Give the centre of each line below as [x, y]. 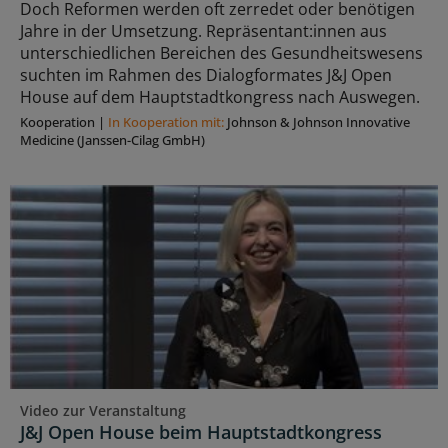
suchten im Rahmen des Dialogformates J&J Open [206, 74]
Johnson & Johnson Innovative [318, 121]
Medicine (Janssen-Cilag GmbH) [112, 139]
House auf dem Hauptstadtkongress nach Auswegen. [220, 96]
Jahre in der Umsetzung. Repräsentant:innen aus [203, 30]
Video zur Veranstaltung [103, 410]
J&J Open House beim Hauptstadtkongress [201, 431]
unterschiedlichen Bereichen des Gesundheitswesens [221, 52]
